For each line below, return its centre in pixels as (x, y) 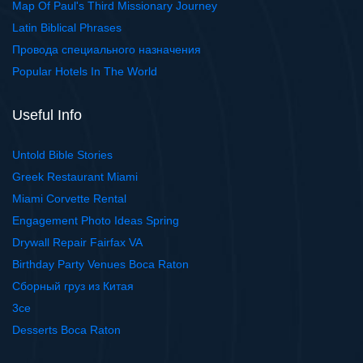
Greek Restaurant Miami (75, 177)
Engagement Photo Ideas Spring (96, 221)
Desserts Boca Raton (66, 330)
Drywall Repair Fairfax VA (77, 243)
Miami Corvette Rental (69, 199)
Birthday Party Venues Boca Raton (100, 265)
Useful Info (47, 115)
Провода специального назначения (107, 50)
